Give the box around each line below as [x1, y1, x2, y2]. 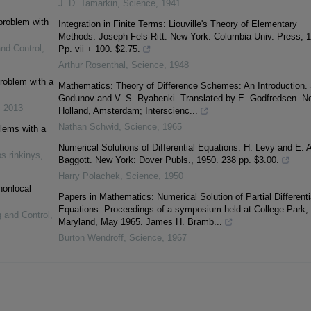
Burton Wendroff [58, 233, 124, 244]
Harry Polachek [58, 171, 120, 182]
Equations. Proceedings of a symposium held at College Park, [58, 204, 308, 215]
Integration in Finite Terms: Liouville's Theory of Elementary [58, 19, 297, 30]
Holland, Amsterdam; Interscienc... [58, 106, 198, 117]
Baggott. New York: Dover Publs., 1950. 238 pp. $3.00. [58, 155, 279, 166]
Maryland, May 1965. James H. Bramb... [58, 217, 222, 228]
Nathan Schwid [58, 121, 119, 133]
